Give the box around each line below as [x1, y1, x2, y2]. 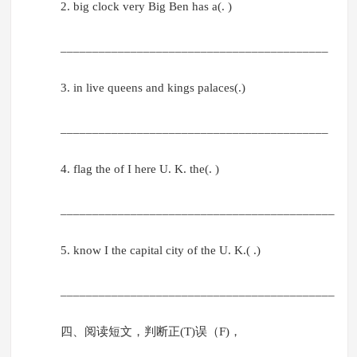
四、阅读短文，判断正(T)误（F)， [60, 325, 241, 339]
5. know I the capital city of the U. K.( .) [60, 244, 261, 257]
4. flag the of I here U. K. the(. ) [60, 163, 219, 176]
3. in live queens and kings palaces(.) [60, 81, 245, 95]
